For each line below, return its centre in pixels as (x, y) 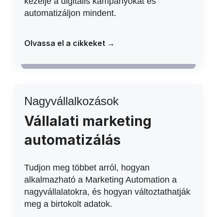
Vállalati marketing (88, 121)
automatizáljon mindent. (70, 13)
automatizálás (72, 140)
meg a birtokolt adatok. (68, 204)
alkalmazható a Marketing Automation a (101, 180)
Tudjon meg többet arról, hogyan (87, 168)
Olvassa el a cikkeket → (70, 43)
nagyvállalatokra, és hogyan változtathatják (107, 192)
